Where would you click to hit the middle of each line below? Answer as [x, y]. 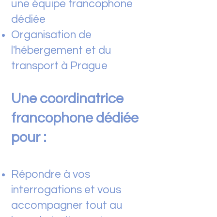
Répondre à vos [51, 174]
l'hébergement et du [61, 50]
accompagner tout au [67, 205]
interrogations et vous [66, 190]
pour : [29, 138]
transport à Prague [61, 66]
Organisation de [51, 35]
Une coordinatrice [67, 99]
